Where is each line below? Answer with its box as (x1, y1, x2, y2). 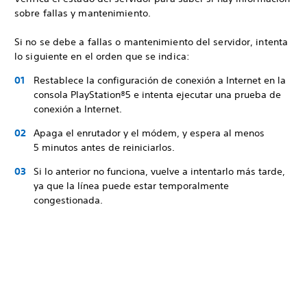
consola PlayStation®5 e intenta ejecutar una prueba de (34, 88, 281, 101)
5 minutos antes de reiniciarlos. (34, 141, 175, 153)
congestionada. (34, 194, 108, 206)
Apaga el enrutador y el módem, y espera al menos (34, 127, 265, 139)
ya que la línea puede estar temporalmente (34, 180, 229, 192)
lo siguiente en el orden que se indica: (14, 50, 190, 62)
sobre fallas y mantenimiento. (14, 7, 151, 19)
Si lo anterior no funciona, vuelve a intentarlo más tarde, (34, 165, 285, 177)
